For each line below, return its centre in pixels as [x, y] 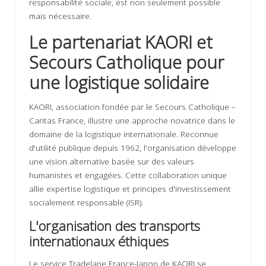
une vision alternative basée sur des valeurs [112, 161]
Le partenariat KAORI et [121, 42]
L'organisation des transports [115, 226]
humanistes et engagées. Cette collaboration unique [128, 175]
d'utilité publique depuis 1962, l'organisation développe [133, 148]
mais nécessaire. [60, 16]
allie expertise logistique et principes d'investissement [130, 189]
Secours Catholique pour [126, 62]
